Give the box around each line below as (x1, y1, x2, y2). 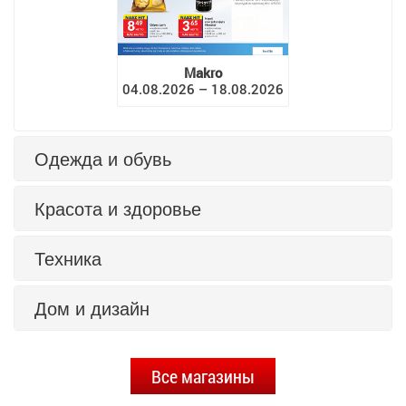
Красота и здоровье (34, 195, 201, 222)
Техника (34, 245, 101, 272)
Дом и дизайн (34, 295, 150, 322)
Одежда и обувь (34, 145, 171, 172)
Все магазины (151, 364, 255, 389)
